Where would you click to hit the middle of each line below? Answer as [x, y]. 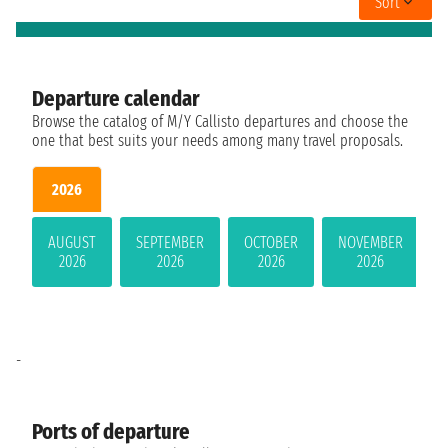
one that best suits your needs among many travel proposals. [217, 141]
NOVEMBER [370, 242]
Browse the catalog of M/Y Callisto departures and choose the [220, 122]
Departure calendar [116, 99]
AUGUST [72, 242]
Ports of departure [111, 431]
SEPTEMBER [170, 242]
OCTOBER [271, 242]
